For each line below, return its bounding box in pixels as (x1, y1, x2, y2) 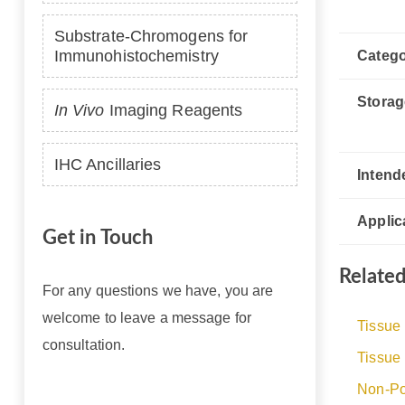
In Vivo (53, 101, 105, 119)
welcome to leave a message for (42, 310, 251, 325)
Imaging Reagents (104, 101, 243, 119)
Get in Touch (42, 228, 154, 248)
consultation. (42, 337, 126, 353)
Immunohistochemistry (53, 47, 219, 65)
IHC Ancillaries (53, 155, 162, 174)
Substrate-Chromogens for (53, 27, 249, 45)
